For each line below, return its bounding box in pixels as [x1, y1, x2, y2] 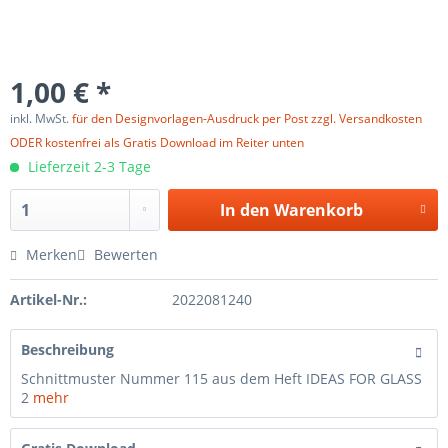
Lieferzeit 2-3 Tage [24, 157, 151, 176]
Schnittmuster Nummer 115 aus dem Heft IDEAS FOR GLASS [21, 369, 422, 388]
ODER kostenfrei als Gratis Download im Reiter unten [10, 134, 304, 151]
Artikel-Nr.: [10, 290, 87, 309]
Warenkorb [273, 199, 363, 221]
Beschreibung [21, 340, 114, 359]
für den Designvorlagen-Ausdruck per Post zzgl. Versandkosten [72, 110, 422, 127]
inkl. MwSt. [10, 110, 72, 127]
